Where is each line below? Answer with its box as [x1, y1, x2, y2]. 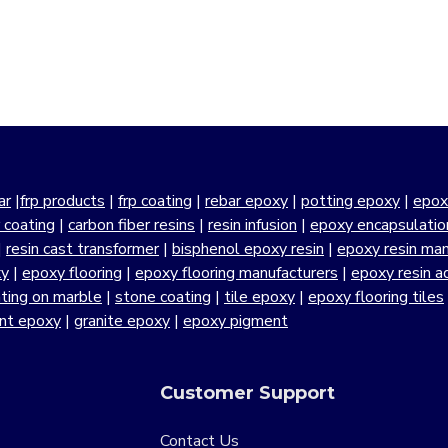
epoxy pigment [183, 310, 288, 333]
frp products [20, 190, 105, 213]
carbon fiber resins [68, 214, 195, 237]
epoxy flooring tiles [308, 286, 444, 309]
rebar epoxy [205, 190, 288, 213]
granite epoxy [74, 310, 170, 333]
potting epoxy [301, 190, 400, 213]
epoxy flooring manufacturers [135, 262, 338, 285]
